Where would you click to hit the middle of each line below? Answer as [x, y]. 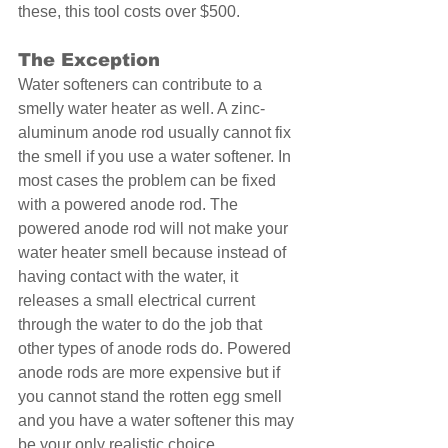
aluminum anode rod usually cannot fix [156, 133]
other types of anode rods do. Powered [156, 349]
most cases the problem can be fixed [149, 181]
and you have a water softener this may [158, 421]
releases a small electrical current [138, 301]
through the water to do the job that [142, 325]
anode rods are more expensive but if [151, 373]
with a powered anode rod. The [130, 205]
